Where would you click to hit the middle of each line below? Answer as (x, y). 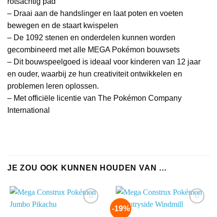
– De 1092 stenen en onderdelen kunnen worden (91, 38)
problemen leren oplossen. (53, 86)
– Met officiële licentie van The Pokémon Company (94, 98)
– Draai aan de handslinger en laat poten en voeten (95, 14)
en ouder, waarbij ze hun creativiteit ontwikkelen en (95, 74)
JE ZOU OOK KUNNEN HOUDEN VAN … (87, 168)
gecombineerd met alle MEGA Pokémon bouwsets (93, 50)
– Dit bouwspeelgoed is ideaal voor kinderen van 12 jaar (104, 62)
